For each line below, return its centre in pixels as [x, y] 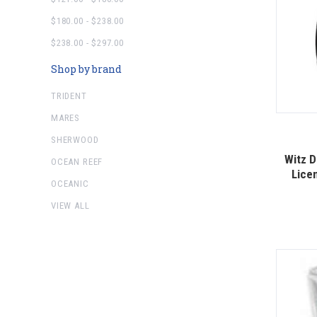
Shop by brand [86, 69]
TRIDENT [69, 96]
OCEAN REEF [77, 161]
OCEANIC [70, 183]
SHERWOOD [75, 139]
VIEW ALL [70, 205]
